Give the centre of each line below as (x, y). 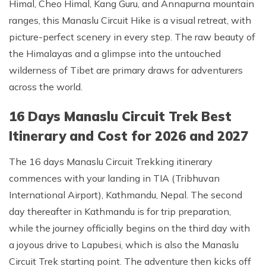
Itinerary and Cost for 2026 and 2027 (129, 136)
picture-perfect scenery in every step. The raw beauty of (132, 37)
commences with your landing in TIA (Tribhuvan (114, 178)
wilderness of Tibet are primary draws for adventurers (126, 70)
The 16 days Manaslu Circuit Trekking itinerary (111, 161)
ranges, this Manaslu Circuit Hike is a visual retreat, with (130, 20)
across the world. (46, 87)
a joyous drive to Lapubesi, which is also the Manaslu (124, 245)
